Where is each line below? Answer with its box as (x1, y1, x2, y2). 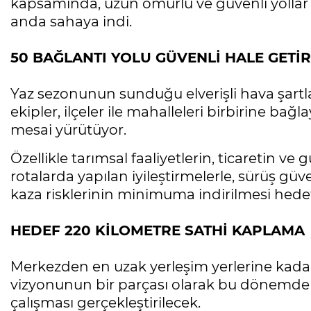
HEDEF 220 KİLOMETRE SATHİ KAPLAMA (10, 222, 305, 239)
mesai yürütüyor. (10, 121, 126, 139)
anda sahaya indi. (10, 13, 132, 31)
